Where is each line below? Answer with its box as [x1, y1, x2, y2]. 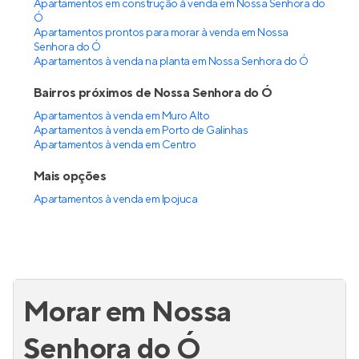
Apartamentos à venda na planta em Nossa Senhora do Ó [34, 54, 309, 69]
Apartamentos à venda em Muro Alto [34, 109, 210, 123]
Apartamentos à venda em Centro [34, 138, 196, 152]
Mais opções [34, 168, 107, 184]
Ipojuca [161, 192, 198, 207]
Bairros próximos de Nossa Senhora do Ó [34, 85, 272, 101]
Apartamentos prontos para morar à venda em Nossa [34, 26, 288, 40]
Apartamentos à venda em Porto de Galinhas [34, 123, 248, 138]
